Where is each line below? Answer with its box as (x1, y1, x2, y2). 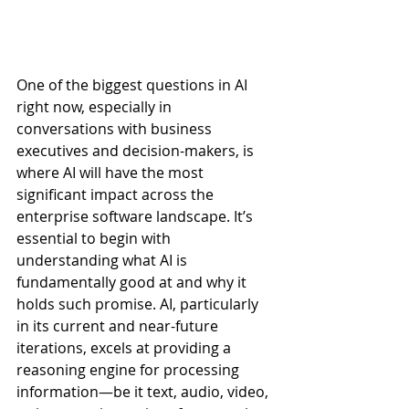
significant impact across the (16, 184, 217, 204)
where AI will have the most (16, 163, 207, 183)
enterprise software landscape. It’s (16, 206, 257, 226)
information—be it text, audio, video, (16, 382, 272, 402)
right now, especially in (16, 97, 175, 117)
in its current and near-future (16, 316, 222, 336)
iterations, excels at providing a (16, 338, 235, 358)
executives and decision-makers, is (16, 141, 257, 161)
